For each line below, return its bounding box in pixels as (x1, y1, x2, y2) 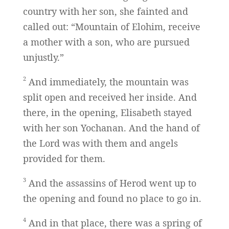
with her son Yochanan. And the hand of (22, 122, 200, 134)
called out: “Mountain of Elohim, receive (22, 20, 200, 33)
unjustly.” (22, 51, 64, 64)
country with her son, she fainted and (22, 5, 188, 18)
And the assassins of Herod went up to (26, 177, 196, 190)
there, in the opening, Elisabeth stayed (22, 106, 192, 119)
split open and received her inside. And (22, 91, 197, 104)
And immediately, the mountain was (26, 76, 189, 88)
